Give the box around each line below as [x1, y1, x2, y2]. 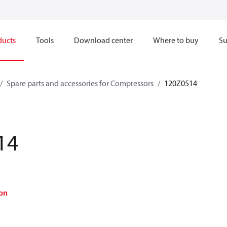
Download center [74, 35, 133, 45]
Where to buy [153, 35, 199, 45]
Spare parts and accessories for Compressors [7, 78, 154, 88]
